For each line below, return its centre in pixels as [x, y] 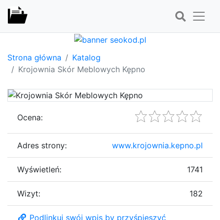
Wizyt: [29, 193]
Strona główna [34, 57]
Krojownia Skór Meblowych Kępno [82, 69]
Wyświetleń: [39, 169]
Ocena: [30, 117]
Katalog [86, 57]
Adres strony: [42, 145]
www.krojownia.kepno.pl [157, 145]
